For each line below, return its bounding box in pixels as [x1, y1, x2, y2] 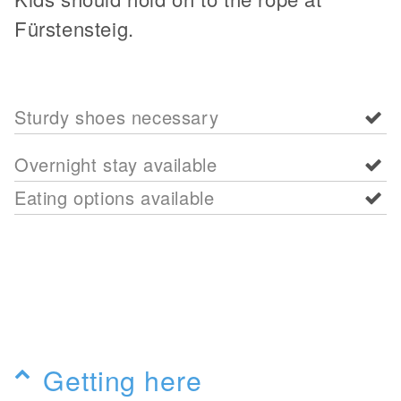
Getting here [43, 360, 202, 399]
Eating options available [14, 184, 215, 210]
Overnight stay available [14, 151, 218, 177]
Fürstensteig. [14, 14, 134, 42]
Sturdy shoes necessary [14, 104, 219, 130]
